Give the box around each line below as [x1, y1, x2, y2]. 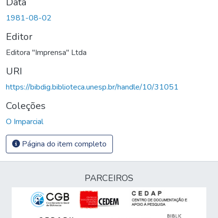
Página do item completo [20, 138, 107, 149]
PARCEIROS [85, 172, 133, 184]
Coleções [6, 99, 46, 112]
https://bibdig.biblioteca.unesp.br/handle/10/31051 [6, 81, 179, 92]
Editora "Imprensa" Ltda [6, 47, 87, 58]
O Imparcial [6, 116, 43, 127]
